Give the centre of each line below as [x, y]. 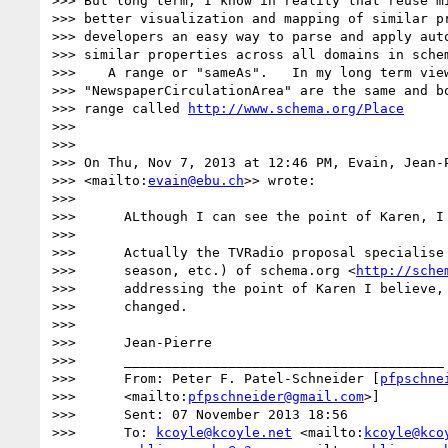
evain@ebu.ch [196, 180]
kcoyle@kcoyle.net [224, 432]
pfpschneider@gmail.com [276, 396]
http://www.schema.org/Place [296, 108]
